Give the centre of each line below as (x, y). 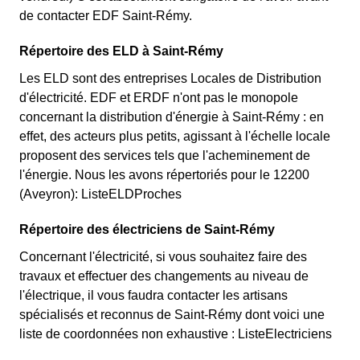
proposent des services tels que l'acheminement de (165, 155)
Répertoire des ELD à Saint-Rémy (121, 51)
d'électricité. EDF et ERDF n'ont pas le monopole (159, 98)
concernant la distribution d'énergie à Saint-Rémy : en (172, 117)
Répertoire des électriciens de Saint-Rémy (147, 229)
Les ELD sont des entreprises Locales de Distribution (170, 78)
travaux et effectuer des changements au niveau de (164, 276)
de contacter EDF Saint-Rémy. (106, 16)
